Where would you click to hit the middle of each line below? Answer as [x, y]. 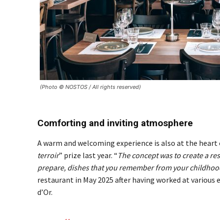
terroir [48, 155]
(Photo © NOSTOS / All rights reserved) [90, 87]
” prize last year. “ [88, 155]
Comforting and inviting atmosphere [115, 123]
